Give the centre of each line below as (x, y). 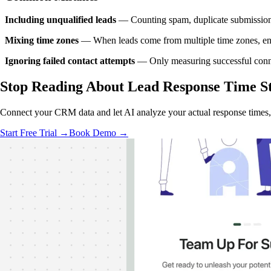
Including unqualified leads (60, 20)
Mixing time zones (42, 41)
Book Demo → (99, 133)
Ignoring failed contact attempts (70, 61)
